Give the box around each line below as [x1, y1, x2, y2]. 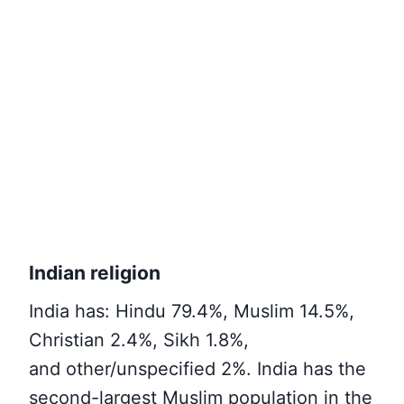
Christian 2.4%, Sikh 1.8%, [29, 328, 249, 351]
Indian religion [29, 262, 161, 284]
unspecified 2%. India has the [116, 357, 366, 380]
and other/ [29, 357, 116, 380]
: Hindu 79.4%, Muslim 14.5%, [105, 299, 354, 322]
